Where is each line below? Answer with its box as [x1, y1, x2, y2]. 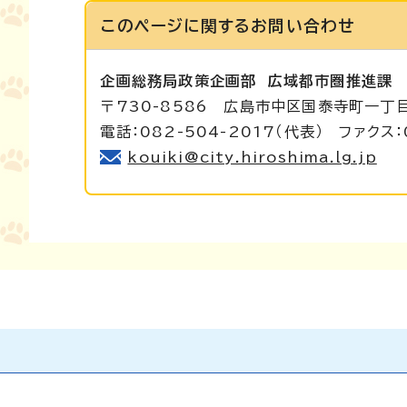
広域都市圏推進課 [267, 74, 393, 88]
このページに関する [101, 18, 252, 34]
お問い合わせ [251, 18, 355, 34]
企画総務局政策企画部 [100, 74, 268, 88]
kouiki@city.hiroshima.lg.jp [127, 150, 377, 164]
